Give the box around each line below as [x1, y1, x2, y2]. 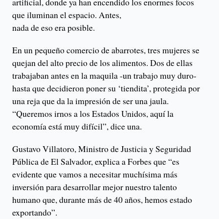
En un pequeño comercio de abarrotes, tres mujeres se [12, 44, 199, 56]
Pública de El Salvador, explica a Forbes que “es [12, 155, 179, 167]
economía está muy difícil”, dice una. [12, 120, 142, 132]
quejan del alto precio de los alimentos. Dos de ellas [12, 56, 193, 68]
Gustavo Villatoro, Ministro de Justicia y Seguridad [12, 142, 191, 154]
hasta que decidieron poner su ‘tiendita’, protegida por [12, 82, 200, 94]
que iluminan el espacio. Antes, [12, 8, 121, 21]
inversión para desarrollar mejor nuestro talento [12, 180, 177, 193]
